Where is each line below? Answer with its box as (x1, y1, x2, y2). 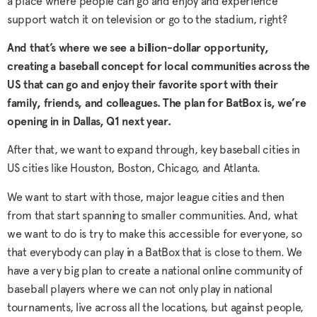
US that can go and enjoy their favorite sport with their (7, 78, 278, 91)
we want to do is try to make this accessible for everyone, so (7, 226, 302, 241)
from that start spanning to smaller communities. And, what (7, 208, 298, 222)
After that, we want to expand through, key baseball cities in (7, 143, 300, 157)
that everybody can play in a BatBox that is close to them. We (7, 245, 302, 259)
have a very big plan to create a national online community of (7, 263, 303, 277)
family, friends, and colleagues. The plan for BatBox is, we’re (7, 96, 306, 110)
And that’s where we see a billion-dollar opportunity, (7, 41, 270, 54)
